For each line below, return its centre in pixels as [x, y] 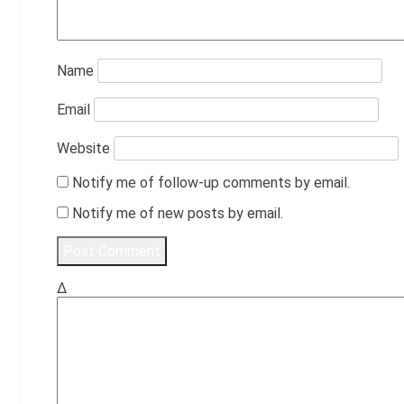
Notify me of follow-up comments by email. [211, 182]
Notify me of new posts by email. [178, 213]
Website [83, 148]
